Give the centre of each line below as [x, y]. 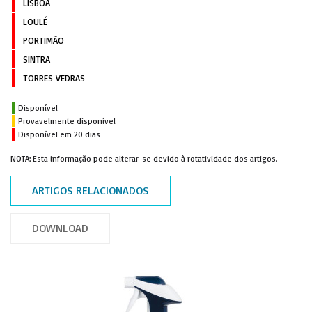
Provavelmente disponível [67, 121]
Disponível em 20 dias [59, 134]
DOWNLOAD [60, 228]
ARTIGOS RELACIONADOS [91, 190]
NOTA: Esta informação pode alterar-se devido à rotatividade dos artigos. [144, 158]
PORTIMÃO [44, 40]
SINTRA [37, 59]
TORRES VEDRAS [54, 78]
